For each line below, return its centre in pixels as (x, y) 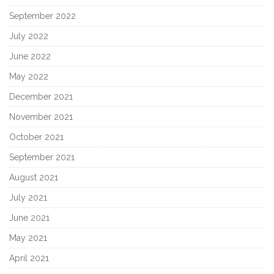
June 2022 (30, 57)
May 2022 (29, 77)
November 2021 (41, 117)
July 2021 (28, 198)
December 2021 (41, 97)
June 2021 (29, 218)
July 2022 (29, 36)
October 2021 (36, 137)
